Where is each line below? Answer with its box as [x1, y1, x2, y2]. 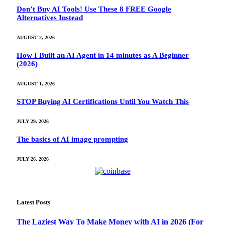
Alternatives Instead [17, 14, 83, 22]
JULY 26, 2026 [17, 156, 49, 162]
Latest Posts [17, 198, 50, 206]
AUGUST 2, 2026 [17, 35, 55, 41]
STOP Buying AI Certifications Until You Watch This [17, 97, 189, 105]
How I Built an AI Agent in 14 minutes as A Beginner [17, 51, 189, 60]
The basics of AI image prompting [17, 135, 128, 143]
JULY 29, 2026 [17, 118, 49, 124]
